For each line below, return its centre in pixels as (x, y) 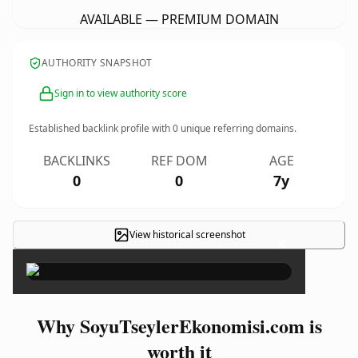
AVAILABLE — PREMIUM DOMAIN (179, 19)
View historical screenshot (187, 235)
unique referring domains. (237, 128)
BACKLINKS (77, 161)
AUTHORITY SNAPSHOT (97, 63)
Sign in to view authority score (121, 93)
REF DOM (179, 161)
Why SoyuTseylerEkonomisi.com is (179, 326)
